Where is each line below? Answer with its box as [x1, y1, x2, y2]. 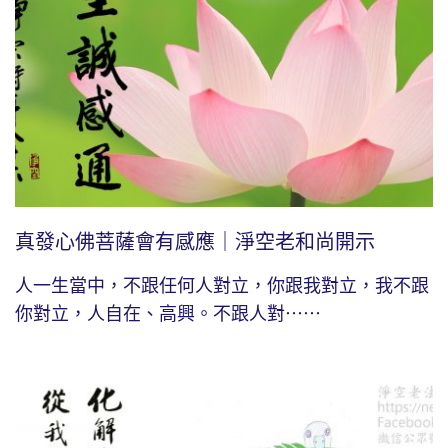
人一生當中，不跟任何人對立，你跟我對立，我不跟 [15, 276, 429, 297]
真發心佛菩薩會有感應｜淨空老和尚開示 [15, 231, 375, 254]
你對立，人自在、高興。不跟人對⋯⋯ [15, 304, 321, 325]
